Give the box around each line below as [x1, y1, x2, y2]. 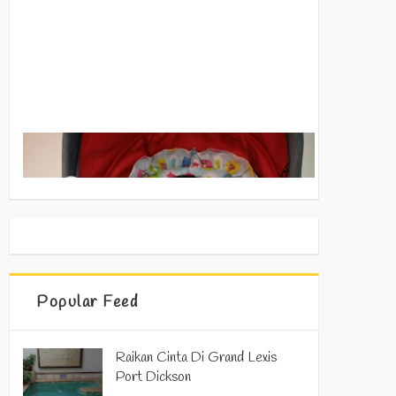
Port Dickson [116, 367, 191, 386]
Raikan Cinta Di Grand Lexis [116, 347, 277, 367]
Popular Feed [36, 291, 138, 313]
